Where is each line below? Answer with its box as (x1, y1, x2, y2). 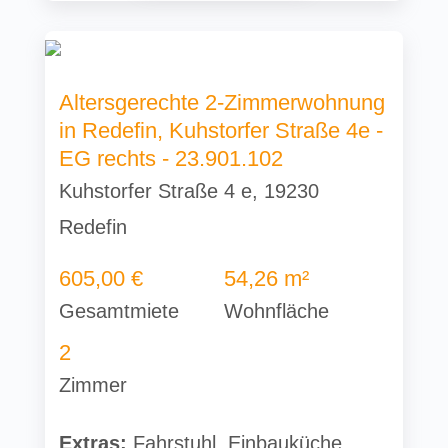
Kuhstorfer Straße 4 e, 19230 (59, 180, 320, 203)
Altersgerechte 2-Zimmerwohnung (59, 90, 386, 116)
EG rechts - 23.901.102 (59, 146, 284, 172)
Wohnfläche (223, 300, 329, 323)
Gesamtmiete (59, 300, 180, 323)
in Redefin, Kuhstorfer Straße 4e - (59, 118, 384, 144)
